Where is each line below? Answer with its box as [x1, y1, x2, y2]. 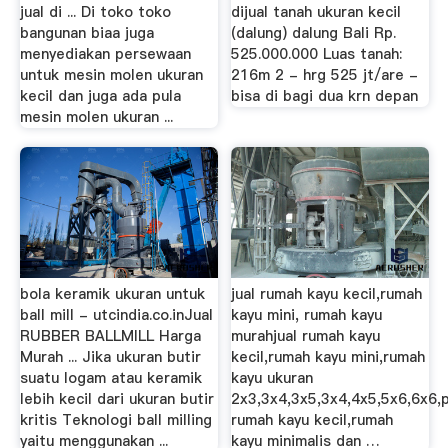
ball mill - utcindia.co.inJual [19, 304, 213, 325]
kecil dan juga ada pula [19, 85, 181, 106]
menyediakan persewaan [19, 43, 191, 64]
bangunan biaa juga [19, 22, 154, 43]
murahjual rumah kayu [231, 325, 381, 346]
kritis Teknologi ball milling [19, 409, 212, 430]
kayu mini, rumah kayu [231, 304, 383, 325]
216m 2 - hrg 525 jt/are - [231, 64, 419, 85]
